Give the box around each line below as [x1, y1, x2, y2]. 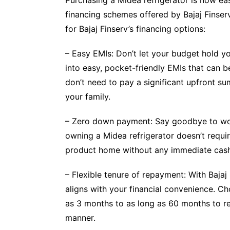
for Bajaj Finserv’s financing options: [65, 23, 205, 34]
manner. [65, 212, 95, 223]
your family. [65, 91, 110, 102]
